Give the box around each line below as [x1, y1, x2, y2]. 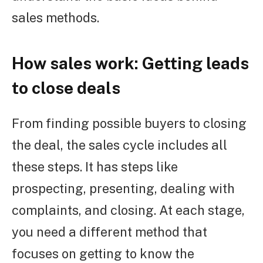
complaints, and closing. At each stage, [12, 203, 245, 218]
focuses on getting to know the [12, 246, 194, 262]
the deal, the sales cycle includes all [12, 137, 227, 153]
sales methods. [12, 10, 99, 26]
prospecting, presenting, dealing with [12, 181, 235, 197]
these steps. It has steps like [12, 159, 178, 175]
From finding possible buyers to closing [12, 116, 247, 131]
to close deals [12, 78, 120, 98]
